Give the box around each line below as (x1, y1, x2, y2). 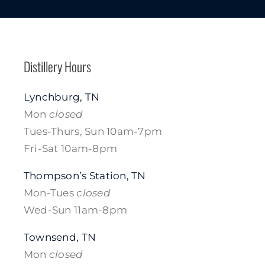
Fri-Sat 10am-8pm (23, 142, 118, 154)
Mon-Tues (23, 186, 77, 199)
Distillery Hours (23, 57, 91, 76)
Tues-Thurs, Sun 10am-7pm (23, 125, 163, 137)
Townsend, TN (23, 231, 96, 243)
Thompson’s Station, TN (23, 169, 146, 182)
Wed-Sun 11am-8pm (23, 203, 128, 216)
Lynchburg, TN (23, 91, 100, 103)
